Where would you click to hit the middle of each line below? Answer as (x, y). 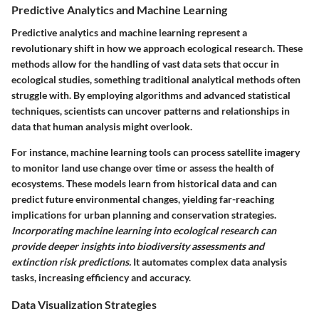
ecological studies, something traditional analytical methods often (156, 79)
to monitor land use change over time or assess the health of (143, 167)
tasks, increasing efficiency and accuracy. (101, 277)
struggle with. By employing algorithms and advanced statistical (151, 95)
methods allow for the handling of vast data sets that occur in (145, 63)
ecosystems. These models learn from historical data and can (144, 183)
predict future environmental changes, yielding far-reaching (143, 199)
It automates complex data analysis (209, 261)
